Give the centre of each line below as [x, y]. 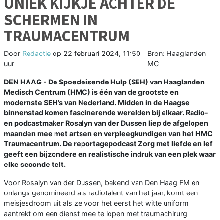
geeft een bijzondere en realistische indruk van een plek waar [110, 154]
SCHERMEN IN [51, 20]
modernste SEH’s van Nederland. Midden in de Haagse [97, 103]
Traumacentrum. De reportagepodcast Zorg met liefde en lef [108, 144]
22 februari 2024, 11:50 [102, 54]
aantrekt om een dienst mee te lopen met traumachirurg [96, 214]
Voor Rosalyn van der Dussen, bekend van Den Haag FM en [102, 183]
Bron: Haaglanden [176, 54]
